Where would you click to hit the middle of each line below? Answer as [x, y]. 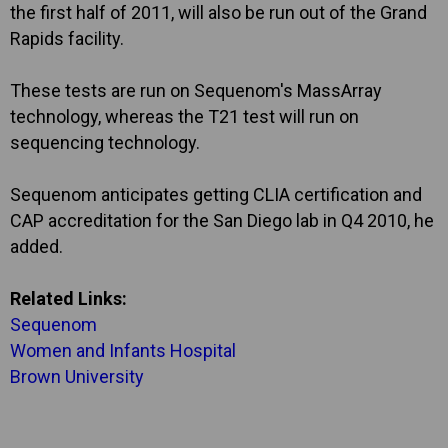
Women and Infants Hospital [123, 350]
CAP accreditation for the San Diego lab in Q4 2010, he [222, 220]
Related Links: [68, 298]
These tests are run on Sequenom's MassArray [196, 90]
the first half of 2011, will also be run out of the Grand [218, 12]
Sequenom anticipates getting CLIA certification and [216, 194]
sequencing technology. [105, 142]
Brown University [77, 376]
